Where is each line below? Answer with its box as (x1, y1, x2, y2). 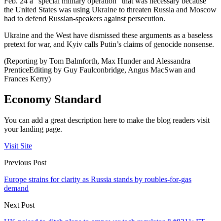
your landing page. (4, 125, 62, 134)
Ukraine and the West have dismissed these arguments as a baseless (4, 31, 213, 39)
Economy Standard (4, 93, 101, 106)
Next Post (4, 201, 35, 210)
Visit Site (4, 142, 32, 150)
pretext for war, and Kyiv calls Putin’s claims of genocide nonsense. (4, 39, 214, 48)
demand (4, 184, 29, 193)
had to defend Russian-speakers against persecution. (4, 14, 165, 23)
